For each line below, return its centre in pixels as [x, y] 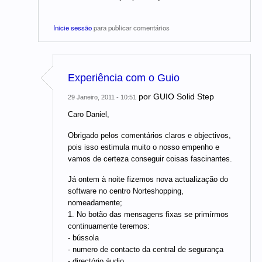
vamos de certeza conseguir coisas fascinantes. [150, 158]
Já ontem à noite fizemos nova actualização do [148, 180]
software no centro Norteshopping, [126, 191]
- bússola [83, 238]
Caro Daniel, [89, 115]
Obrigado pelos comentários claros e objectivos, [149, 135]
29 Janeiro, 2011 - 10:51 [102, 97]
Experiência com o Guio [124, 78]
